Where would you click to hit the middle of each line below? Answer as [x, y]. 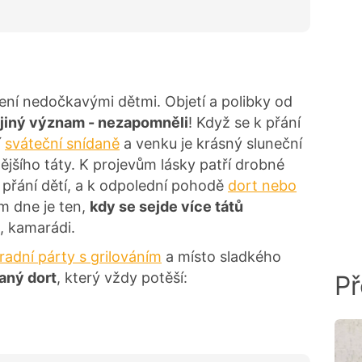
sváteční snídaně [62, 143]
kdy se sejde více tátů [166, 206]
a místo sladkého [221, 256]
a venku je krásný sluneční [211, 143]
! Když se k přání [244, 122]
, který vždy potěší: [122, 277]
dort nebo [262, 185]
